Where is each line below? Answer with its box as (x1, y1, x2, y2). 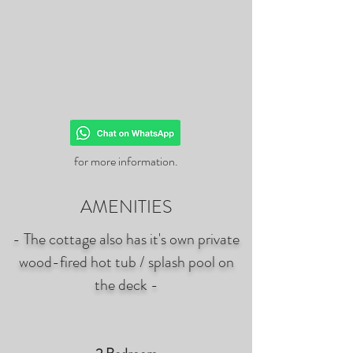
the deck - (94, 273, 158, 296)
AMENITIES (80, 194, 172, 220)
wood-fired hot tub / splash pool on (18, 251, 234, 273)
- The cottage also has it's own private (13, 228, 240, 251)
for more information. (74, 152, 178, 170)
